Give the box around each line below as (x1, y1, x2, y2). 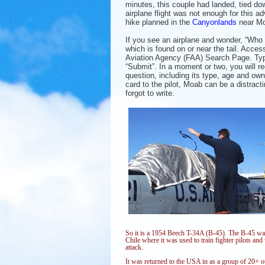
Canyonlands (192, 17, 237, 27)
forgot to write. (125, 88, 174, 98)
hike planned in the (125, 17, 192, 27)
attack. (125, 243, 143, 251)
